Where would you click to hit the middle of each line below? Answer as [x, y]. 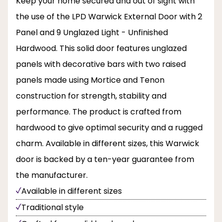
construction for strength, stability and [91, 96]
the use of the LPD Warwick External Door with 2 [109, 17]
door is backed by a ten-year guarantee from [105, 160]
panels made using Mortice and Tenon [90, 80]
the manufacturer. [52, 175]
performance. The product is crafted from [99, 112]
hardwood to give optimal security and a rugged [109, 128]
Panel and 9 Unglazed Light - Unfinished [92, 33]
